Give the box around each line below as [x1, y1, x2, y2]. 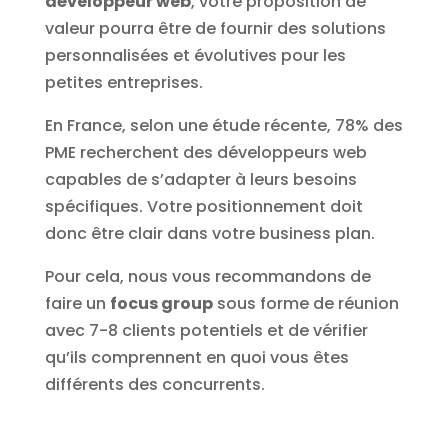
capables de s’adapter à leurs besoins [44, 168, 357, 192]
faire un [44, 292, 110, 316]
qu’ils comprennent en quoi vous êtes [44, 346, 349, 370]
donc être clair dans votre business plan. [44, 222, 375, 246]
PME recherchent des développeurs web [44, 141, 367, 165]
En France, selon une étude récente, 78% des [44, 114, 403, 138]
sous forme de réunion [212, 292, 399, 316]
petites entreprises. [44, 71, 203, 95]
